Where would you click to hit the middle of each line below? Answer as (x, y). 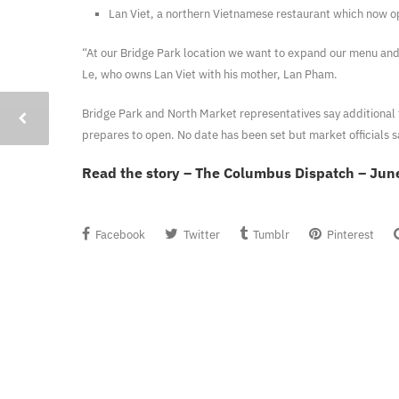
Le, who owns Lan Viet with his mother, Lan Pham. (210, 74)
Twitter (200, 235)
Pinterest (349, 235)
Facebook (119, 235)
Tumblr (270, 235)
